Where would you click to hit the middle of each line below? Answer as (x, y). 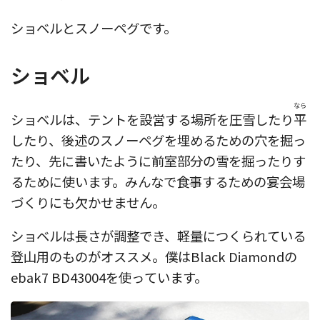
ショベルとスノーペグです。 (94, 27)
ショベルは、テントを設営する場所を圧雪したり (152, 119)
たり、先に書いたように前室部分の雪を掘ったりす (158, 160)
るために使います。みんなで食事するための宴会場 (158, 181)
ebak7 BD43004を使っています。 (109, 277)
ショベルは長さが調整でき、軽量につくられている (158, 236)
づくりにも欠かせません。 (88, 202)
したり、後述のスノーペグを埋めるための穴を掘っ (158, 140)
